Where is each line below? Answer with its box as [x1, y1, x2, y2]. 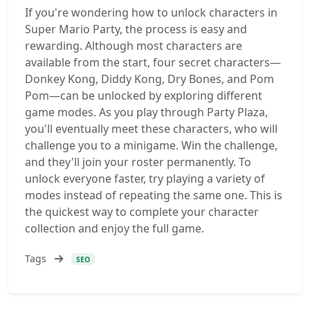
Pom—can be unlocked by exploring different [25, 88, 262, 103]
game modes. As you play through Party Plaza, [25, 104, 268, 120]
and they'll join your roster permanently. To [25, 154, 251, 170]
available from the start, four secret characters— [25, 55, 281, 70]
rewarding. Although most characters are [25, 38, 242, 53]
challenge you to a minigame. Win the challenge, [25, 138, 277, 153]
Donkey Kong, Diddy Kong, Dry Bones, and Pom [25, 71, 274, 86]
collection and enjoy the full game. [25, 221, 204, 236]
